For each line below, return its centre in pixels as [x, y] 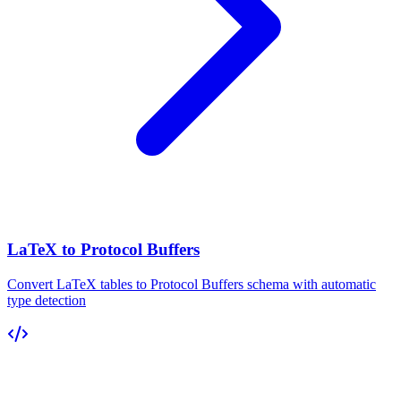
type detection [47, 300]
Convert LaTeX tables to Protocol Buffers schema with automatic [192, 284]
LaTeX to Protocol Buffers [103, 250]
